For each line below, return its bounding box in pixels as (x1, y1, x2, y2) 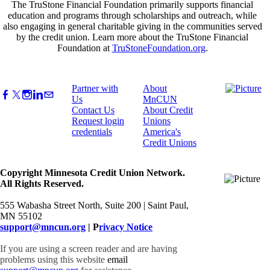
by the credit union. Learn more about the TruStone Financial (16, 31, 248, 42)
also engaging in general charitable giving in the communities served (2, 20, 262, 31)
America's (143, 126, 181, 137)
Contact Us (72, 104, 115, 115)
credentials (72, 126, 112, 137)
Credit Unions (143, 137, 196, 148)
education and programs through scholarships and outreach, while (8, 10, 257, 20)
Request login (72, 115, 124, 126)
